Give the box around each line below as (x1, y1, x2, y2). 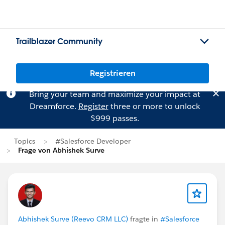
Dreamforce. (29, 101, 78, 111)
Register (78, 101, 108, 111)
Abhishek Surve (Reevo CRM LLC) (18, 214, 128, 223)
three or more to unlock (108, 101, 200, 111)
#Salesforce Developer (55, 137, 131, 146)
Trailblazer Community (16, 36, 102, 47)
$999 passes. (90, 113, 139, 124)
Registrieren (89, 68, 136, 78)
